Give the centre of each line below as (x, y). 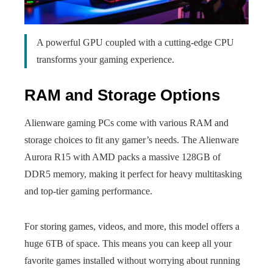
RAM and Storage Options (122, 95)
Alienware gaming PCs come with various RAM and (126, 123)
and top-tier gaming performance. (88, 191)
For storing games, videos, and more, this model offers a (132, 226)
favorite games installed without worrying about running (132, 261)
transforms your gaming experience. (105, 59)
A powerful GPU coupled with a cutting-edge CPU (135, 42)
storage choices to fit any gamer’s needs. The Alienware (132, 140)
